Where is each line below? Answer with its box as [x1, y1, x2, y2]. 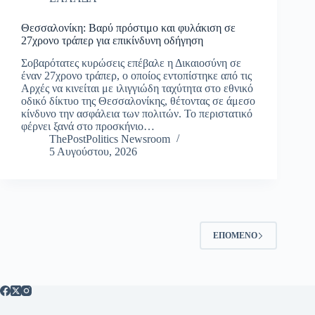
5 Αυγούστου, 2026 [49, 146, 137, 158]
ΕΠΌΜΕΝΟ [213, 230, 258, 240]
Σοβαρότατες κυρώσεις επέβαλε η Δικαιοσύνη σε [21, 57, 241, 70]
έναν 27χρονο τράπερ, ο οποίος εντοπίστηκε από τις [21, 70, 252, 82]
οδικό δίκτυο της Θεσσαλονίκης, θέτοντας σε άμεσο [21, 95, 255, 108]
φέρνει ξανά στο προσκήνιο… [21, 120, 155, 133]
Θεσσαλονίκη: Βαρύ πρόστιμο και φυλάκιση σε [21, 21, 236, 34]
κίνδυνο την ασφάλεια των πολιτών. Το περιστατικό [21, 108, 252, 120]
